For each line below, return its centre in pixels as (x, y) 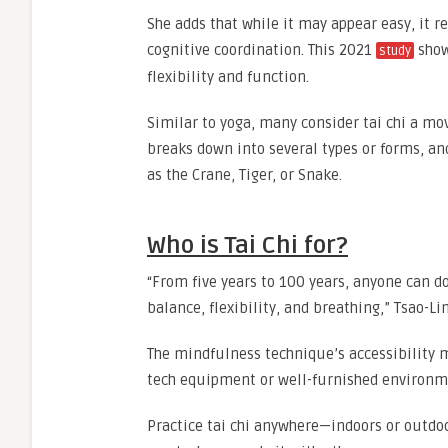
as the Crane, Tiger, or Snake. (248, 175)
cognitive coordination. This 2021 (261, 50)
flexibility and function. (230, 77)
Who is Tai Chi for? (247, 245)
